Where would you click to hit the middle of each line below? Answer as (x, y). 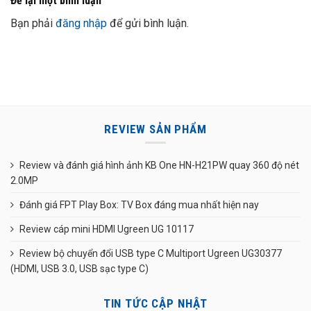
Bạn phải (33, 24)
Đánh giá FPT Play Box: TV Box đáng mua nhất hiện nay (139, 205)
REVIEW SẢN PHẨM (155, 129)
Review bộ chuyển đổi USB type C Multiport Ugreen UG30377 (151, 254)
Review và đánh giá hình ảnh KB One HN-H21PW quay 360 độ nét (159, 166)
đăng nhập (81, 24)
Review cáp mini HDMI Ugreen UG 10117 (107, 229)
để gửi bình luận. (148, 24)
